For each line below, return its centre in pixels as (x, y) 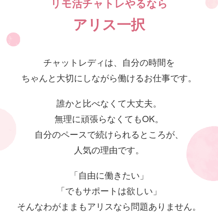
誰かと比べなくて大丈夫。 (109, 102)
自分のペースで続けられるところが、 (109, 134)
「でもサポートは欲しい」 (109, 190)
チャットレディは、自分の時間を (109, 62)
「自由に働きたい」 (109, 174)
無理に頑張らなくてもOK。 (109, 118)
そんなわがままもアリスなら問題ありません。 (109, 206)
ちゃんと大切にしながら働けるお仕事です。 (109, 77)
